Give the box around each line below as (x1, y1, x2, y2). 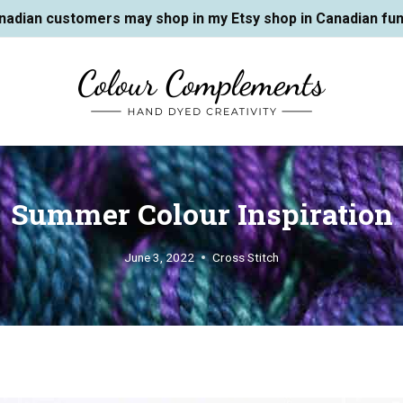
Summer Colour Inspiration (10, 193, 393, 233)
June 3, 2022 (124, 249, 194, 264)
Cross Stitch (212, 249, 279, 264)
